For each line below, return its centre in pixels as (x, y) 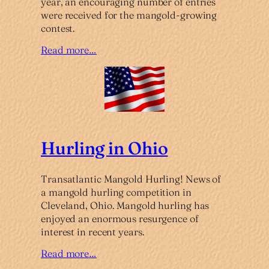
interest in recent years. (93, 231)
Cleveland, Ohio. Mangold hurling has (125, 205)
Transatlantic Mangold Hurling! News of (131, 179)
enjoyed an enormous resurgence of (120, 218)
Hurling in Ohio (104, 148)
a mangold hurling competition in (116, 192)
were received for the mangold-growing (129, 15)
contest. (58, 29)
